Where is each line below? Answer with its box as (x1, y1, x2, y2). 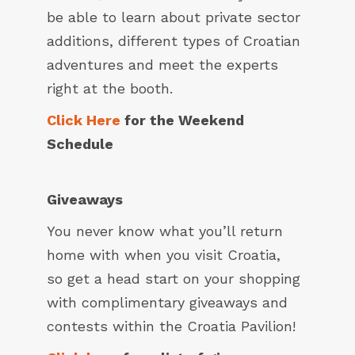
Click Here (47, 112, 120, 129)
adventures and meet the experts (47, 56, 278, 74)
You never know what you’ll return (47, 223, 283, 240)
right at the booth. (47, 80, 173, 97)
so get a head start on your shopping (47, 270, 300, 288)
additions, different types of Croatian (47, 32, 300, 50)
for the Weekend (120, 112, 244, 129)
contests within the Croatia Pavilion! (47, 318, 296, 335)
